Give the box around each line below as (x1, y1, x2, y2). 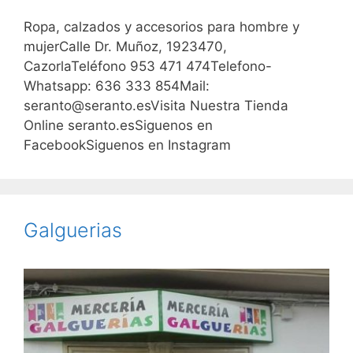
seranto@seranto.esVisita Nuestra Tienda (24, 98, 288, 114)
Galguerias (24, 218, 122, 243)
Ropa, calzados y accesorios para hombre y (24, 19, 299, 35)
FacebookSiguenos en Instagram (24, 137, 231, 154)
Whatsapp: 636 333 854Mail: (24, 78, 210, 95)
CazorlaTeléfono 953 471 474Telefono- (24, 58, 272, 75)
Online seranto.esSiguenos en (24, 117, 213, 134)
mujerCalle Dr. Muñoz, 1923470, (24, 39, 227, 55)
